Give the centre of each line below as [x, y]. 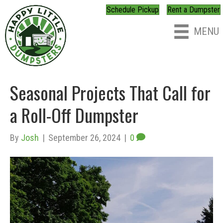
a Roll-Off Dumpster [74, 115]
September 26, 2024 [84, 138]
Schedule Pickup [132, 10]
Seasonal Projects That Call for [110, 93]
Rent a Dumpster [193, 10]
